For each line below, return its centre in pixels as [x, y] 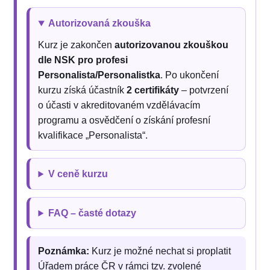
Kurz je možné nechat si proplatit [160, 251]
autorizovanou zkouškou [172, 45]
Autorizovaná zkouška [100, 24]
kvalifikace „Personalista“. [93, 136]
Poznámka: [64, 251]
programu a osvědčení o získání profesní [124, 121]
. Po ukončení [190, 75]
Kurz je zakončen [77, 45]
